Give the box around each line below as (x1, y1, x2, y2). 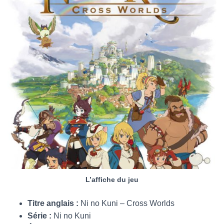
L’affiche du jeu (85, 175, 138, 183)
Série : (27, 211, 53, 220)
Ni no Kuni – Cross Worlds (80, 199, 174, 207)
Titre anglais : (27, 199, 80, 207)
